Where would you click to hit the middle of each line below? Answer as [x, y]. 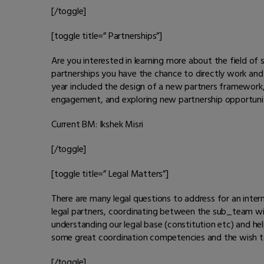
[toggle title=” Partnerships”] [107, 36]
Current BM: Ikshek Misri [98, 125]
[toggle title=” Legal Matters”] [110, 174]
